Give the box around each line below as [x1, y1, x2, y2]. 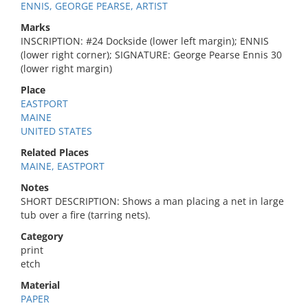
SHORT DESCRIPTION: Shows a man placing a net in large [21, 195, 284, 208]
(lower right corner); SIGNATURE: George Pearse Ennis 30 [21, 48, 282, 61]
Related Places [21, 146, 89, 159]
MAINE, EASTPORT [21, 159, 104, 173]
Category [21, 230, 63, 243]
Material [21, 278, 60, 291]
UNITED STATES [21, 124, 92, 137]
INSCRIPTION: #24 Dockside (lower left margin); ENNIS [21, 34, 269, 47]
